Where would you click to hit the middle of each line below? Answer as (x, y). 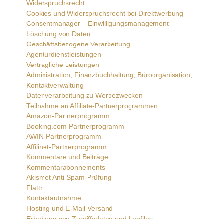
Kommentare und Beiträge (67, 157)
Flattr (34, 188)
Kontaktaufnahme (54, 198)
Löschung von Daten (58, 34)
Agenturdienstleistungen (64, 55)
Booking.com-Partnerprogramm (75, 126)
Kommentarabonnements (66, 167)
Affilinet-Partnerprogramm (66, 147)
